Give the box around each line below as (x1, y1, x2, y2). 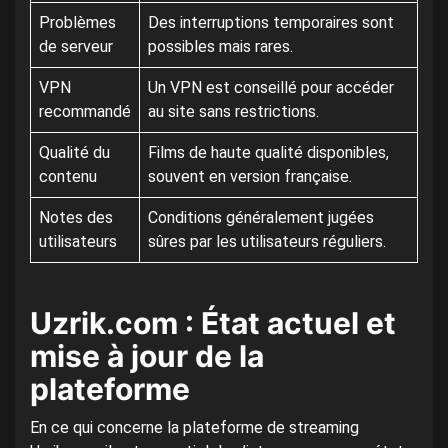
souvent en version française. (148, 167, 352, 187)
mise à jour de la (30, 338, 264, 375)
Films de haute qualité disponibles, (148, 143, 389, 163)
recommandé (39, 102, 131, 122)
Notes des (39, 208, 113, 228)
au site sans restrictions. (148, 102, 319, 122)
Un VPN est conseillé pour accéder (148, 78, 394, 98)
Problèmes (39, 13, 116, 33)
